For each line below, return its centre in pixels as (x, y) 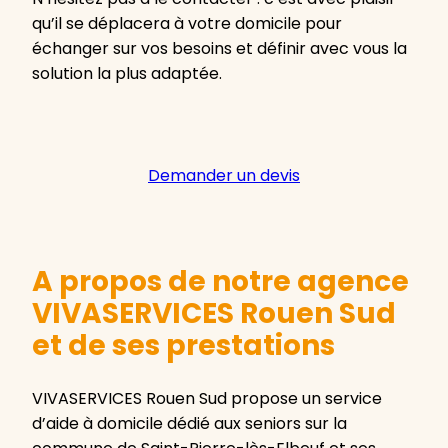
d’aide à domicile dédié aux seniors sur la (189, 424)
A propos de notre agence (220, 282)
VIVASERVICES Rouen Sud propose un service (207, 399)
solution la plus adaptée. (127, 74)
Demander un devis (224, 176)
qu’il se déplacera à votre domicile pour (187, 24)
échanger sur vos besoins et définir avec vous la (219, 49)
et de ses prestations (183, 346)
